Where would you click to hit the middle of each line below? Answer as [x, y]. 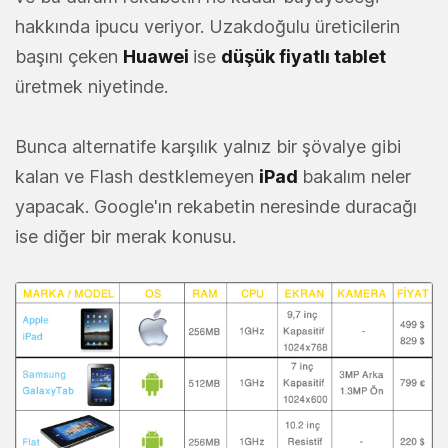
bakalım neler [356, 176]
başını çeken [69, 56]
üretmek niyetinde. [91, 86]
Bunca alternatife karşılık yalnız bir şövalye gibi [208, 146]
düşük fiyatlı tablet [303, 56]
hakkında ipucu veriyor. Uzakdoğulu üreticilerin [207, 26]
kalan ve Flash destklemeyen [137, 176]
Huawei [158, 56]
